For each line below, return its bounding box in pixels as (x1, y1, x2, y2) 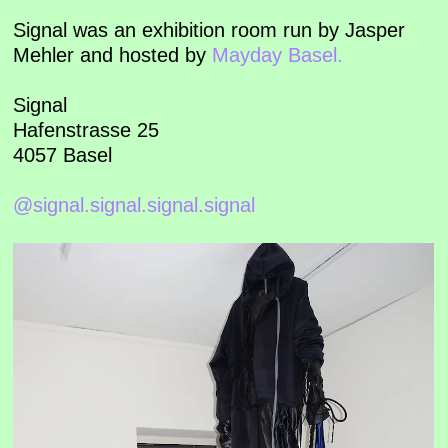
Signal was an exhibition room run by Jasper (13, 18, 406, 41)
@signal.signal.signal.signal (13, 193, 256, 216)
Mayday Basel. (212, 43, 344, 66)
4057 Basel (13, 143, 113, 166)
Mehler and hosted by (13, 43, 213, 66)
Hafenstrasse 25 (13, 118, 160, 141)
